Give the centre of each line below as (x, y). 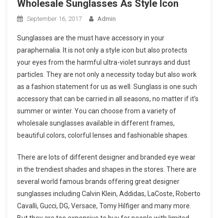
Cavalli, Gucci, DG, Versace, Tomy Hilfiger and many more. (104, 206)
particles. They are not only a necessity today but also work (107, 74)
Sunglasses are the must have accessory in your (91, 38)
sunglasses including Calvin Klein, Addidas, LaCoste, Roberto (109, 193)
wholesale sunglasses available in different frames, (96, 123)
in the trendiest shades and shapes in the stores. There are (107, 169)
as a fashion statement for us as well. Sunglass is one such (107, 86)
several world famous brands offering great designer (98, 181)
